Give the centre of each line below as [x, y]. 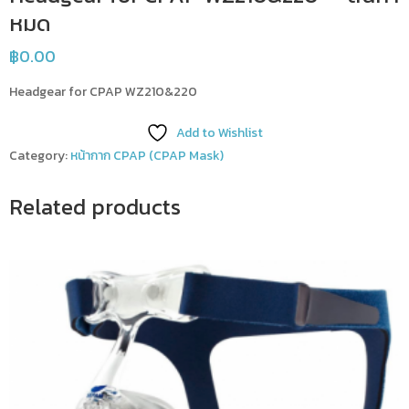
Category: [40, 155]
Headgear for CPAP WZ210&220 [103, 91]
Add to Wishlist [220, 132]
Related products [95, 206]
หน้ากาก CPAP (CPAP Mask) [147, 155]
